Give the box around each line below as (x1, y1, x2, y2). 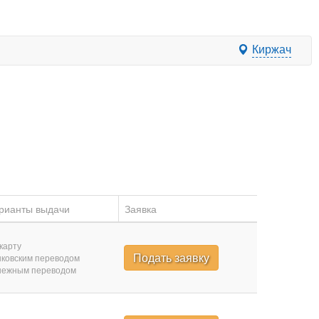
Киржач (252, 41, 291, 57)
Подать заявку (132, 249, 209, 266)
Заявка (124, 202, 157, 216)
